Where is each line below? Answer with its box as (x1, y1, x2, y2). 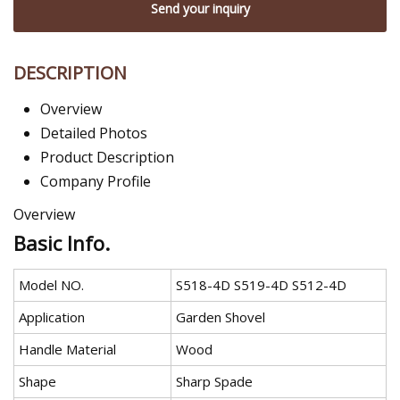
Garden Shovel (176, 308, 265, 327)
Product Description (40, 147, 174, 168)
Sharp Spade (176, 372, 253, 391)
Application (19, 308, 85, 327)
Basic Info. (13, 229, 110, 257)
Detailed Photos (40, 123, 147, 144)
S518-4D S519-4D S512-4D (176, 276, 346, 295)
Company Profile (40, 171, 151, 192)
